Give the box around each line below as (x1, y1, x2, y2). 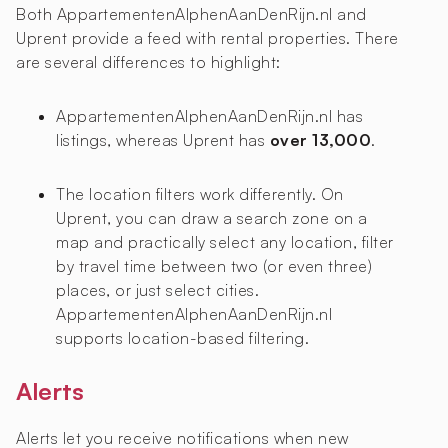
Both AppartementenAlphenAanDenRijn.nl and (16, 4, 367, 25)
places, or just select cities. (56, 280, 259, 301)
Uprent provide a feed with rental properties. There (16, 28, 399, 49)
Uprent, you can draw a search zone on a (56, 208, 368, 229)
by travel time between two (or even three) (56, 256, 372, 277)
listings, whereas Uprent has (56, 130, 270, 151)
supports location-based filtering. (56, 328, 309, 349)
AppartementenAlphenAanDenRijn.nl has (56, 106, 363, 127)
